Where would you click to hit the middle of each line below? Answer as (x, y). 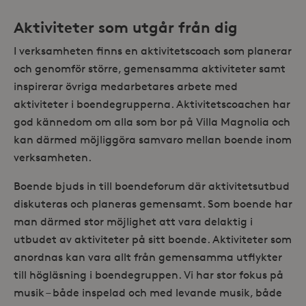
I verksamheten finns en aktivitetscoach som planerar (153, 51)
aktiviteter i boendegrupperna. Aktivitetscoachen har (152, 104)
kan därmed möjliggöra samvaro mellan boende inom (153, 139)
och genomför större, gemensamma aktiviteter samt (150, 68)
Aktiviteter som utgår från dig (126, 28)
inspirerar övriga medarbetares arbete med (126, 86)
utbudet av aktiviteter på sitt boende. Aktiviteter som (153, 239)
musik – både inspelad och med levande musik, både (148, 292)
